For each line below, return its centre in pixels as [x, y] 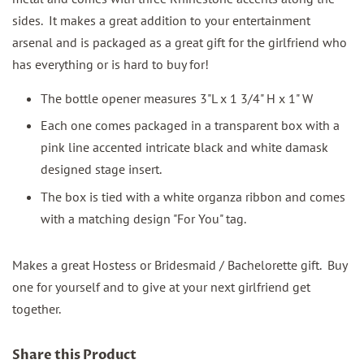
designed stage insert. [104, 169]
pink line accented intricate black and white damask [184, 147]
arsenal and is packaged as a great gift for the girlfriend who [180, 42]
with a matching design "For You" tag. [143, 218]
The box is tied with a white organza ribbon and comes [193, 196]
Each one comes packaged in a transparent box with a [190, 126]
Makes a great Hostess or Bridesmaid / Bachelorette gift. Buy [180, 264]
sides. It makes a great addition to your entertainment [161, 20]
